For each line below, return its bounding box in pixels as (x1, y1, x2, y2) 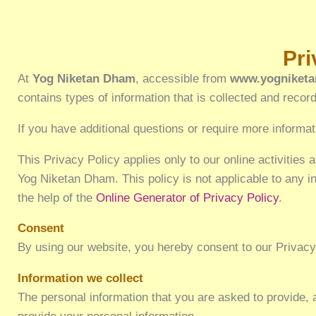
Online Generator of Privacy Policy (96, 190, 279, 205)
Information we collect (18, 272, 144, 286)
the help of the (18, 190, 97, 205)
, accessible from (135, 71, 231, 85)
